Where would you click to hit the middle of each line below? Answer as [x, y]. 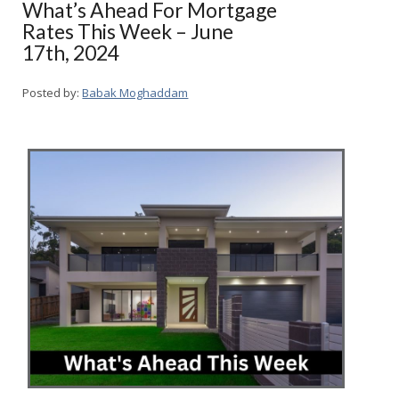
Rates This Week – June [128, 31]
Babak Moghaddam [135, 93]
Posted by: [51, 93]
